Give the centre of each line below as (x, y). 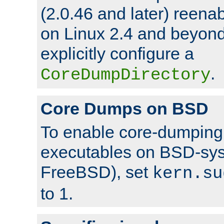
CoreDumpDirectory (125, 75)
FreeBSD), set (96, 172)
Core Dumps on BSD (124, 108)
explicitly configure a (117, 53)
